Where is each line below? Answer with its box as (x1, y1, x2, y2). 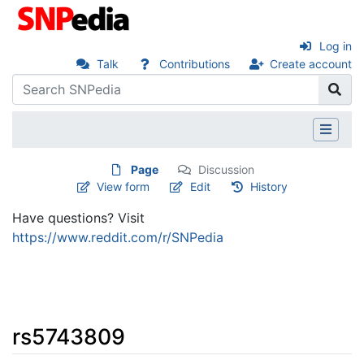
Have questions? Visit (12, 209, 145, 226)
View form (97, 179, 150, 193)
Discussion (198, 162, 254, 176)
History (250, 179, 288, 193)
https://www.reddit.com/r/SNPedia (12, 228, 223, 245)
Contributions (158, 57, 230, 71)
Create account (270, 57, 352, 71)
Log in (319, 39, 352, 53)
